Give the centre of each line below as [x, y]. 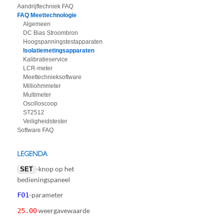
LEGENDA [32, 154]
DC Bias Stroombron [51, 33]
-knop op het [55, 169]
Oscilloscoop [40, 104]
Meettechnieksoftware [52, 77]
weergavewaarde [63, 210]
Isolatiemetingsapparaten [59, 51]
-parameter [46, 195]
